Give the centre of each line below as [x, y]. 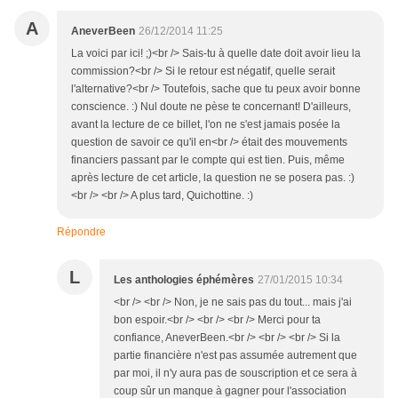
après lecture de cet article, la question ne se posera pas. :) [213, 178]
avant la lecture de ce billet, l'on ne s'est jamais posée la [206, 125]
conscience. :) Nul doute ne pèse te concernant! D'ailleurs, [211, 107]
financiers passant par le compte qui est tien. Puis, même [208, 160]
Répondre [81, 232]
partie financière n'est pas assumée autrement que [235, 356]
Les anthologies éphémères [184, 280]
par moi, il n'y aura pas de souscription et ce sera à [235, 374]
